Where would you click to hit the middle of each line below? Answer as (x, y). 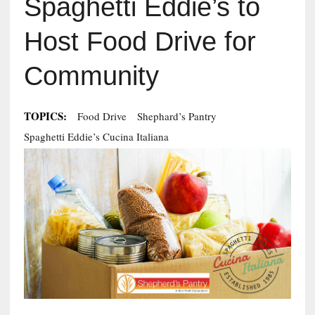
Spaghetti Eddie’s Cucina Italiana (96, 136)
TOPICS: (45, 116)
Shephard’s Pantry (176, 116)
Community (91, 76)
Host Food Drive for (140, 41)
